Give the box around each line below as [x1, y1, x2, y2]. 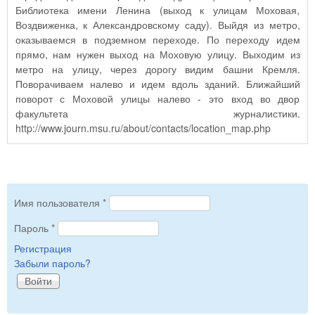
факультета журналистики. [15, 106, 300, 120]
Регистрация [14, 240, 72, 255]
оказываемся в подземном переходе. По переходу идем [15, 32, 300, 46]
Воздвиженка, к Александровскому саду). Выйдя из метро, [15, 18, 218, 32]
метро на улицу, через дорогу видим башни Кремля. [15, 62, 300, 76]
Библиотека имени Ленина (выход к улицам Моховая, [15, 3, 300, 17]
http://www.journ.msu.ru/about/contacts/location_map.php [15, 121, 271, 135]
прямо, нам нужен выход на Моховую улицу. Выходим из [15, 47, 243, 61]
